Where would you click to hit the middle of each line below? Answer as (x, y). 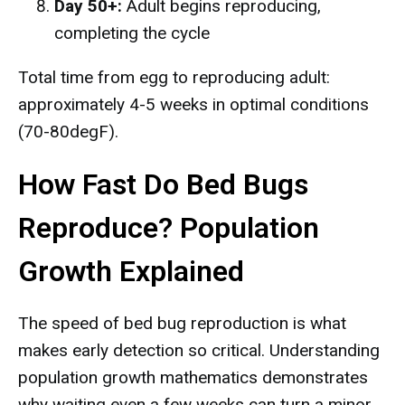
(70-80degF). (68, 132)
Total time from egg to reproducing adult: (174, 77)
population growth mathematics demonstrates (193, 377)
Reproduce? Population (169, 228)
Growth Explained (131, 271)
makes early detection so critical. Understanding (199, 350)
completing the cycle (132, 33)
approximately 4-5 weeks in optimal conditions (193, 104)
